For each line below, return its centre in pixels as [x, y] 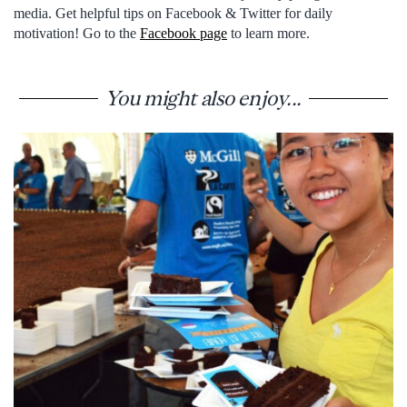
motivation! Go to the [77, 34]
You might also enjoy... [203, 98]
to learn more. [268, 34]
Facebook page [184, 34]
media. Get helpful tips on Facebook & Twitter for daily [173, 14]
